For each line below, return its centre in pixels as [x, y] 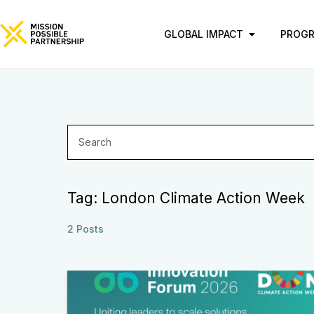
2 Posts [86, 229]
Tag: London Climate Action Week [186, 198]
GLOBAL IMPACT [204, 34]
